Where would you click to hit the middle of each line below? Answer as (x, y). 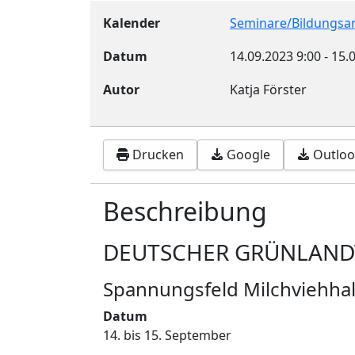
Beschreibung (185, 211)
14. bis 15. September (167, 335)
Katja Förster (268, 90)
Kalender (132, 23)
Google (248, 155)
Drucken (158, 155)
